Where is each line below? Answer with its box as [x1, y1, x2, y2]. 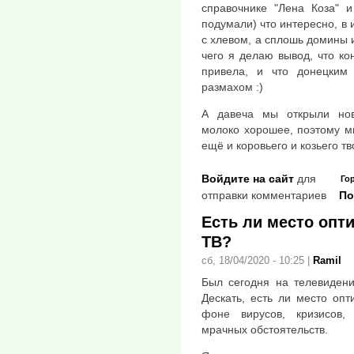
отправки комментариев [201, 188, 326, 201]
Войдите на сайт [201, 171, 294, 185]
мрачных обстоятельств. [201, 322, 328, 336]
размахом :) [201, 80, 263, 93]
